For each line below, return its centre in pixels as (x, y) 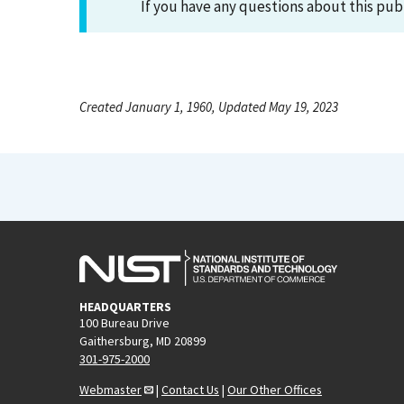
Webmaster (110, 389)
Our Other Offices (275, 389)
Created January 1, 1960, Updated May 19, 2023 (209, 107)
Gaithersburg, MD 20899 (142, 340)
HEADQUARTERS (125, 306)
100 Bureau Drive (124, 322)
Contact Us (190, 389)
